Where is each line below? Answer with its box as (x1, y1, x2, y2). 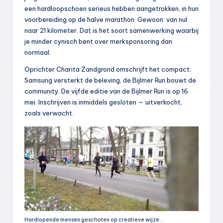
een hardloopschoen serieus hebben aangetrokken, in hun (24, 4, 199, 13)
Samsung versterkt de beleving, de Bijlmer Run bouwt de (24, 76, 196, 85)
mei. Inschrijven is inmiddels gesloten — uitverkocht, (24, 98, 182, 107)
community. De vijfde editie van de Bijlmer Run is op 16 (24, 87, 188, 96)
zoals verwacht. (24, 109, 74, 117)
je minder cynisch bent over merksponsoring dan (24, 37, 172, 46)
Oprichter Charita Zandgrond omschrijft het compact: (24, 65, 191, 74)
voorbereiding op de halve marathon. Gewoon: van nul (24, 15, 187, 24)
